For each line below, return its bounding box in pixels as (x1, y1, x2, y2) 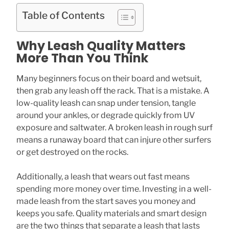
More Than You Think (16, 50, 148, 66)
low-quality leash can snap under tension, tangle (16, 98, 196, 108)
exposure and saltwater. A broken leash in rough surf (16, 123, 213, 132)
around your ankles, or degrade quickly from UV (16, 110, 195, 120)
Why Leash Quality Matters (16, 37, 186, 54)
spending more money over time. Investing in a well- (16, 184, 212, 194)
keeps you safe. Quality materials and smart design (16, 209, 207, 218)
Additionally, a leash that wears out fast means (16, 172, 190, 181)
